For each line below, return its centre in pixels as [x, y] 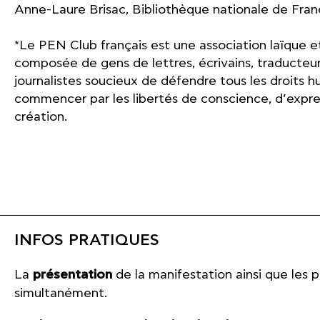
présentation [72, 275]
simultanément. [61, 293]
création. [41, 117]
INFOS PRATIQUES [87, 240]
